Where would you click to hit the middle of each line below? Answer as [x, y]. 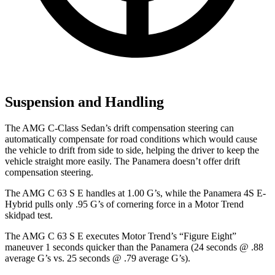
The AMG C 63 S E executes [63, 236]
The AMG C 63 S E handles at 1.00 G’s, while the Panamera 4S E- [135, 193]
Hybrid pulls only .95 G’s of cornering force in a [100, 204]
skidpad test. [29, 215]
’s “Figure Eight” [203, 236]
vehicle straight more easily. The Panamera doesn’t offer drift [122, 161]
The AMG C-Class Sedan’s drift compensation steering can [119, 128]
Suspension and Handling [84, 102]
